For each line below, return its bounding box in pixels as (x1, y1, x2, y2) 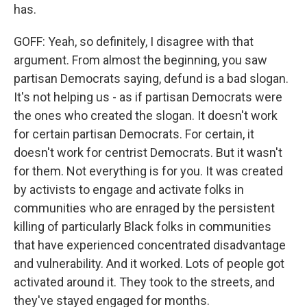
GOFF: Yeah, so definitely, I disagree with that (14, 34, 254, 49)
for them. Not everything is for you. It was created (14, 164, 283, 178)
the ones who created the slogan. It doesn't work (14, 108, 278, 123)
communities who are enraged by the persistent (14, 201, 275, 215)
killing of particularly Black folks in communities (14, 219, 271, 234)
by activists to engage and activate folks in (14, 182, 244, 197)
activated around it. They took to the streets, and (14, 275, 275, 289)
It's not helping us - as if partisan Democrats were (14, 90, 282, 104)
